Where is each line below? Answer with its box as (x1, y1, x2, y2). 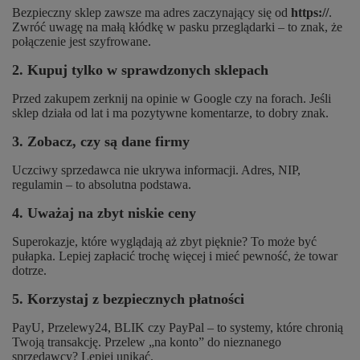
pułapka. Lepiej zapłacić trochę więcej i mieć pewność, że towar (12, 248, 337, 263)
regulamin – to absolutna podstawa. (12, 177, 191, 191)
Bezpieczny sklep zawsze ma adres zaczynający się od (12, 5, 291, 19)
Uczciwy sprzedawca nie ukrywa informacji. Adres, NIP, (12, 162, 301, 177)
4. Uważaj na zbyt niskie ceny (12, 204, 196, 221)
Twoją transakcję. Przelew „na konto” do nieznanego (12, 334, 281, 349)
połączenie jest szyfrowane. (12, 34, 151, 48)
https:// (291, 5, 329, 19)
